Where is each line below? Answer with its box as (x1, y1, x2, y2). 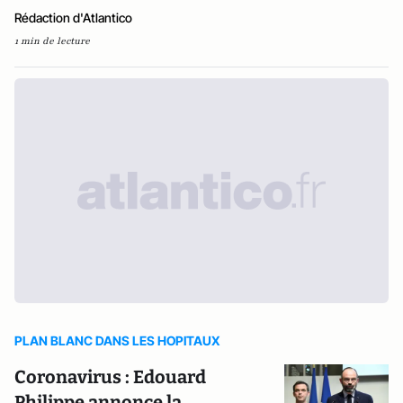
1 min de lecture (14, 34, 90, 48)
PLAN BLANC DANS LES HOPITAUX (14, 333, 220, 348)
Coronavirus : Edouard (14, 366, 206, 388)
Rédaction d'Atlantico (14, 10, 132, 25)
